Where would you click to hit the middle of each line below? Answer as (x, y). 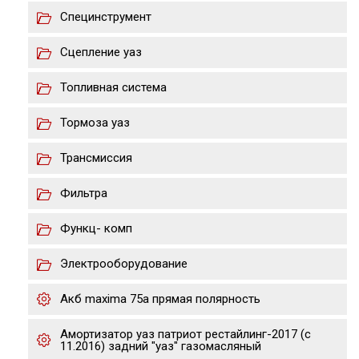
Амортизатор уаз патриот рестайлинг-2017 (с (186, 334)
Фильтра (84, 193)
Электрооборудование (124, 264)
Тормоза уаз (95, 123)
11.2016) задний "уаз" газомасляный (161, 346)
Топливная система (113, 87)
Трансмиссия (96, 158)
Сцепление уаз (101, 52)
